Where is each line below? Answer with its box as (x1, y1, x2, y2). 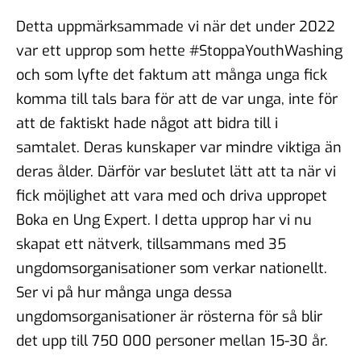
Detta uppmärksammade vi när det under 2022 (16, 16, 335, 36)
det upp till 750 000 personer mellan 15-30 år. (16, 330, 336, 351)
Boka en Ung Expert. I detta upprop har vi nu (16, 210, 312, 230)
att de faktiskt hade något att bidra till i (16, 113, 278, 133)
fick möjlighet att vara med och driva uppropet (16, 185, 327, 205)
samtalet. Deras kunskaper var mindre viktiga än (16, 137, 342, 157)
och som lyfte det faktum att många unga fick (16, 64, 327, 85)
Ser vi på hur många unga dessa (16, 282, 232, 302)
